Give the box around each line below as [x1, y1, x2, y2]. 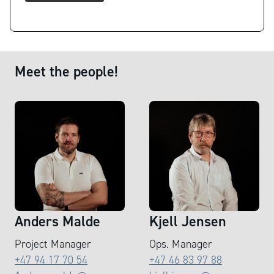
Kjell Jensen [149, 211, 226, 231]
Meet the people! [15, 61, 118, 81]
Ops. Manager [149, 237, 212, 251]
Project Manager [15, 237, 91, 251]
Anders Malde [15, 211, 100, 231]
